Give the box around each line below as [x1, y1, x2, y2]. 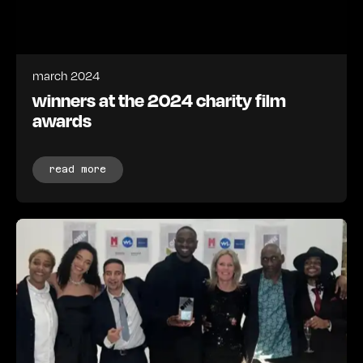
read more [49, 163, 106, 175]
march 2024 [32, 66, 100, 83]
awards [32, 108, 92, 131]
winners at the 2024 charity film [32, 88, 286, 111]
